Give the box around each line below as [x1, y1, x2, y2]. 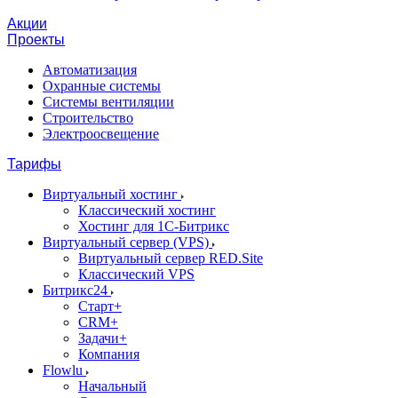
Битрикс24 [43, 283, 111, 298]
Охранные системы [43, 78, 161, 93]
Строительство [43, 110, 133, 125]
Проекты [7, 32, 65, 47]
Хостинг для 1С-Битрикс [78, 219, 229, 234]
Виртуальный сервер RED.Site [78, 251, 263, 266]
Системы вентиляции [43, 94, 174, 109]
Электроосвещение [43, 126, 159, 141]
